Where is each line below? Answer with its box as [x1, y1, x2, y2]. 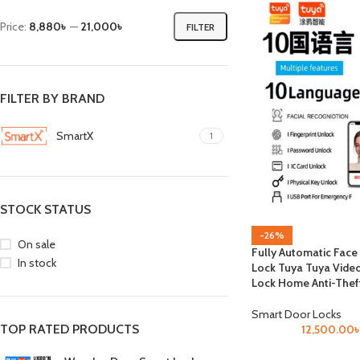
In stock [18, 256, 56, 270]
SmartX [56, 129, 93, 143]
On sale [18, 237, 55, 252]
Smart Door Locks [251, 306, 342, 321]
